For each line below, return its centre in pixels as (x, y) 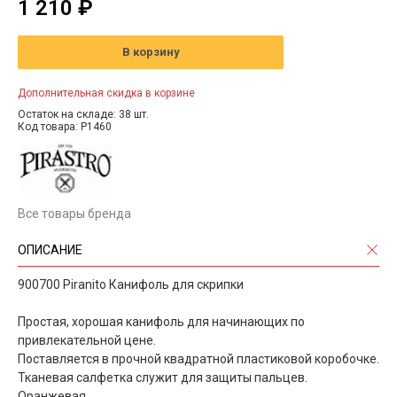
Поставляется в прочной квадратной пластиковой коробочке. (198, 358)
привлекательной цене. (87, 340)
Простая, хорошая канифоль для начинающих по (161, 321)
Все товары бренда (74, 213)
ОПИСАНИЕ (50, 249)
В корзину (151, 52)
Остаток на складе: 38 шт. (83, 114)
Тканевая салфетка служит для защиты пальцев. (163, 377)
